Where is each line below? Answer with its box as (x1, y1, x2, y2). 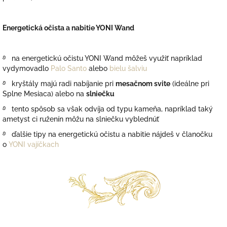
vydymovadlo (3, 64, 49, 73)
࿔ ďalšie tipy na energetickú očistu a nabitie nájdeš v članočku (3, 130, 212, 139)
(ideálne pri (170, 80, 209, 88)
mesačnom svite (116, 80, 170, 88)
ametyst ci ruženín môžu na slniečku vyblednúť (3, 115, 159, 124)
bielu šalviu (109, 64, 147, 73)
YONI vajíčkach (9, 140, 59, 149)
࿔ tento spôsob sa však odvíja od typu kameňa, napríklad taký (3, 105, 213, 113)
